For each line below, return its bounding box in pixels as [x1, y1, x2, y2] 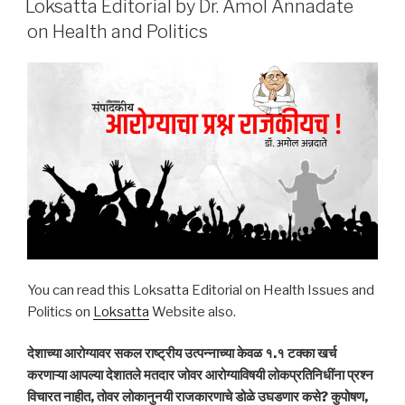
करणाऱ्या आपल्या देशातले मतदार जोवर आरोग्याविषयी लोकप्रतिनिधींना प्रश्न [27, 367, 373, 384]
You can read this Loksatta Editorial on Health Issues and [27, 281, 374, 298]
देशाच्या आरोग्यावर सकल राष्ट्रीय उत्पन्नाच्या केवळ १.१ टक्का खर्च [27, 345, 336, 363]
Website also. [149, 303, 236, 320]
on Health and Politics [27, 20, 208, 42]
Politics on [27, 303, 93, 320]
